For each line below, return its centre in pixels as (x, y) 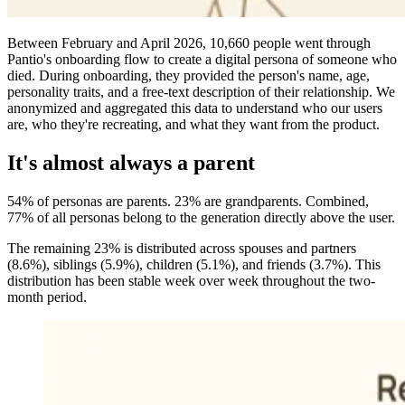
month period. (47, 297)
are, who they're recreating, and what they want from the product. (193, 124)
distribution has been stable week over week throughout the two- (191, 280)
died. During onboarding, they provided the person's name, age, (188, 75)
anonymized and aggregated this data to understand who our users (195, 108)
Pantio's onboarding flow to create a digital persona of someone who (202, 59)
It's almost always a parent (131, 162)
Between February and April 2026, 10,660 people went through (189, 42)
